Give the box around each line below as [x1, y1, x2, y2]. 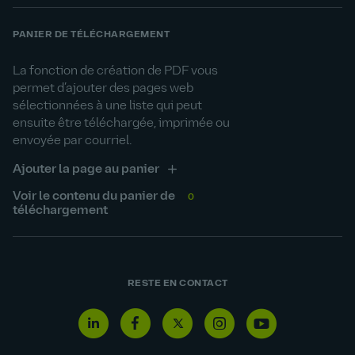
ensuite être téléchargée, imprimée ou [13, 117, 230, 130]
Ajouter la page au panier [13, 163, 159, 176]
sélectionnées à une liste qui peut [13, 100, 202, 113]
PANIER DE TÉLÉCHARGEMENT [13, 30, 170, 40]
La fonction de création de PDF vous [13, 65, 218, 78]
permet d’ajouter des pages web [13, 82, 193, 95]
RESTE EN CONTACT [127, 279, 228, 288]
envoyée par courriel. [13, 135, 132, 147]
